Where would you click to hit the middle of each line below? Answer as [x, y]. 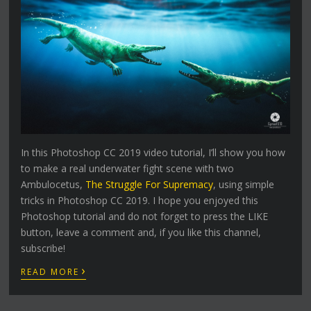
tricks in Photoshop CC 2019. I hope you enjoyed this [140, 200]
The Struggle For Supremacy [150, 184]
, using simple [244, 184]
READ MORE [50, 271]
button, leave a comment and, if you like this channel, [141, 232]
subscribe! [43, 248]
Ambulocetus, [53, 184]
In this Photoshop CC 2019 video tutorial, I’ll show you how [153, 152]
